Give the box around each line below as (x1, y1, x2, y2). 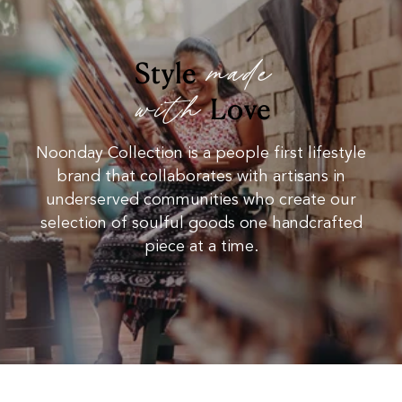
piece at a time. (144, 235, 258, 258)
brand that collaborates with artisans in (57, 165, 345, 188)
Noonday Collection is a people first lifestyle (36, 142, 366, 165)
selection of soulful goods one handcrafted (39, 212, 363, 235)
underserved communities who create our (46, 188, 356, 212)
